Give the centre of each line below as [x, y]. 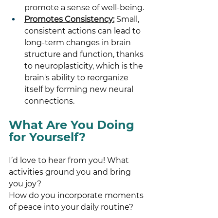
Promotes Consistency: [69, 19]
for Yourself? [47, 137]
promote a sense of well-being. [84, 7]
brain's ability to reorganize [77, 77]
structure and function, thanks [85, 54]
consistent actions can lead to [83, 31]
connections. [49, 101]
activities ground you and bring [71, 172]
